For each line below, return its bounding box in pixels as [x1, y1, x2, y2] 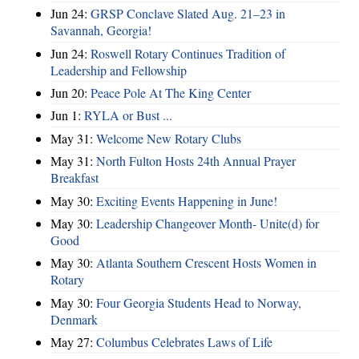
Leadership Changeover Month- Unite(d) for [96, 214, 319, 232]
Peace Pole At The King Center [91, 84, 251, 102]
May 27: [50, 333, 96, 351]
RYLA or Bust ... [84, 107, 172, 124]
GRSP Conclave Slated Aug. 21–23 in [91, 5, 285, 22]
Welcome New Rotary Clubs [96, 129, 241, 147]
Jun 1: [50, 107, 84, 124]
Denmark [50, 310, 98, 328]
